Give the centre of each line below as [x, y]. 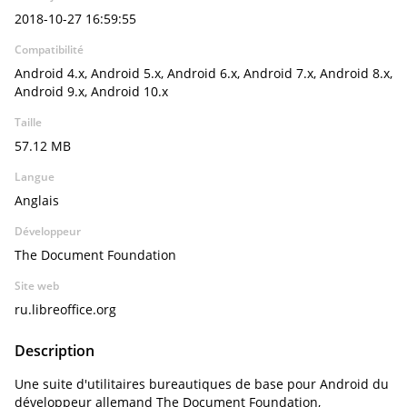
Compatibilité [49, 50]
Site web [37, 286]
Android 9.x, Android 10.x [91, 91]
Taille [28, 122]
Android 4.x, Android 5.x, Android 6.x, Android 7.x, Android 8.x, [203, 73]
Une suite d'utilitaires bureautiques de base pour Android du [202, 384]
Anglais [37, 200]
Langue [35, 177]
